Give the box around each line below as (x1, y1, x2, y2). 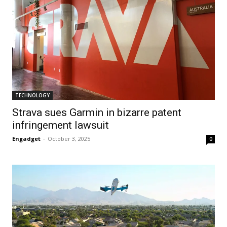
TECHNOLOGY (15, 91, 50, 99)
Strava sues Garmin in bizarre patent (12, 106, 181, 119)
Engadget (12, 134, 41, 142)
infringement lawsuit (12, 119, 109, 131)
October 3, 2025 (48, 134, 90, 142)
